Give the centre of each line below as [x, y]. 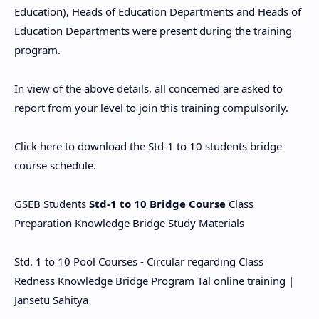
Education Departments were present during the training [153, 31]
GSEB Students [52, 204]
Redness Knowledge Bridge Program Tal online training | [154, 281]
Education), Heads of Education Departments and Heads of [158, 11]
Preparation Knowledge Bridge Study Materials [129, 223]
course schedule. [55, 165]
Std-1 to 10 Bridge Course [157, 204]
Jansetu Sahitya [51, 300]
